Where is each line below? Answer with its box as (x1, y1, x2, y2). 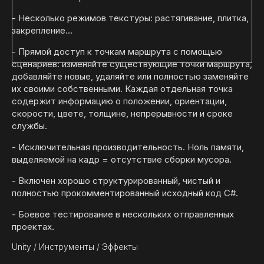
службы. (12, 120, 47, 131)
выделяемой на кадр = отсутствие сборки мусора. (12, 154, 232, 165)
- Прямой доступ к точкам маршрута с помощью (12, 46, 222, 57)
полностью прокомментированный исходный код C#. (12, 187, 238, 199)
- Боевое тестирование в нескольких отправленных (12, 209, 234, 220)
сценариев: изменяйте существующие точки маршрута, (12, 58, 252, 70)
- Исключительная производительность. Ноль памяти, (12, 141, 244, 153)
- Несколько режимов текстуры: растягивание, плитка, (12, 12, 249, 24)
